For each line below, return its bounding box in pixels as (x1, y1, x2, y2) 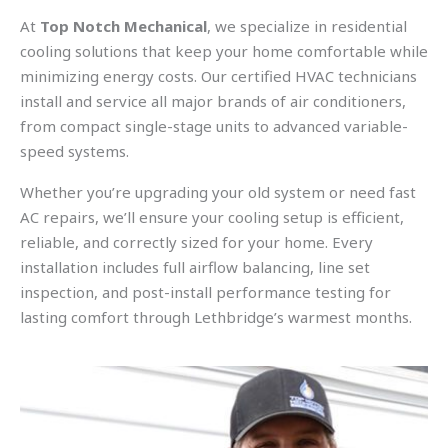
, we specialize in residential (207, 16, 407, 36)
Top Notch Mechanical (40, 16, 207, 36)
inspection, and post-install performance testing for (20, 282, 391, 302)
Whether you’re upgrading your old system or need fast (20, 182, 416, 202)
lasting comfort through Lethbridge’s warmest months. (20, 307, 412, 327)
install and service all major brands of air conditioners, (20, 91, 406, 111)
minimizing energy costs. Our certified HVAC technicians (20, 66, 417, 86)
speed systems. (20, 141, 129, 161)
